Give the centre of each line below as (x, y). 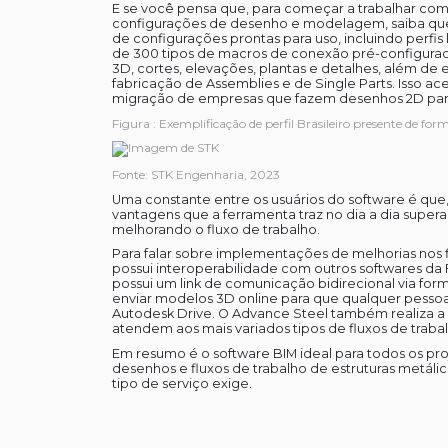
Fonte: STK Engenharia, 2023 (195, 174)
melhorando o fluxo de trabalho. (215, 229)
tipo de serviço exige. (181, 383)
